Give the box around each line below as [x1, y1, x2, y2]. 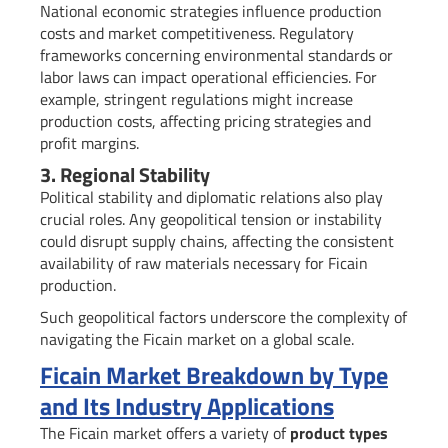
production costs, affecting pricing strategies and [40, 109, 371, 134]
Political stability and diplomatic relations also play [40, 185, 383, 210]
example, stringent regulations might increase [40, 87, 353, 112]
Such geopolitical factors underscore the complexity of [40, 305, 407, 330]
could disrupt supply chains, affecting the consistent [40, 229, 394, 254]
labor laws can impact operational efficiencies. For [40, 65, 377, 90]
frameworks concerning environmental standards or [40, 43, 393, 68]
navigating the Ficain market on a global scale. [40, 327, 354, 352]
